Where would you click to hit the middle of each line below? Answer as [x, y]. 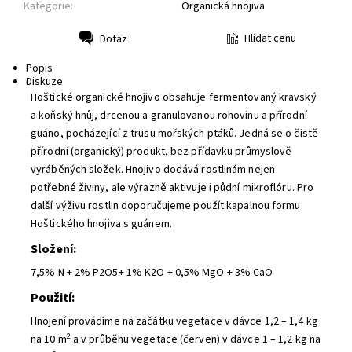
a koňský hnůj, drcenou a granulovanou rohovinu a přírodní [169, 115]
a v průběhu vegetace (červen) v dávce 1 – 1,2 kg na [196, 339]
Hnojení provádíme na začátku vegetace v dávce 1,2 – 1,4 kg [174, 321]
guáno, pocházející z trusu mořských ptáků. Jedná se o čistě [174, 134]
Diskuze [44, 82]
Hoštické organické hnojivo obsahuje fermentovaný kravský [174, 97]
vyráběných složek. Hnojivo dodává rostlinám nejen [153, 170]
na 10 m [49, 339]
